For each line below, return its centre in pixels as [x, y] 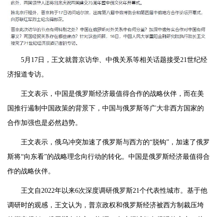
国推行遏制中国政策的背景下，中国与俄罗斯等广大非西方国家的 [106, 108]
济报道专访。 [28, 75]
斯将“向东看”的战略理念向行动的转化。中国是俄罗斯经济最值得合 [108, 157]
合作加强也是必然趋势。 [45, 123]
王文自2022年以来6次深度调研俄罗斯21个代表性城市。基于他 [114, 191]
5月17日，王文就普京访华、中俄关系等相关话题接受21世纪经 [114, 60]
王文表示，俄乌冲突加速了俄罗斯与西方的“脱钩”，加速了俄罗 [115, 142]
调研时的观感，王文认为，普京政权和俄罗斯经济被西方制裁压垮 [106, 205]
